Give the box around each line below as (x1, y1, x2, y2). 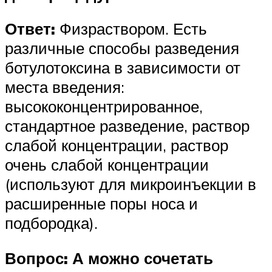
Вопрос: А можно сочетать (5, 248, 213, 268)
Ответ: (5, 19, 55, 39)
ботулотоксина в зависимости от (5, 58, 240, 78)
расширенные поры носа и (5, 194, 198, 214)
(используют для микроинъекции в (5, 174, 256, 194)
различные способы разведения (5, 38, 239, 58)
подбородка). (5, 213, 98, 233)
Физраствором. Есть (55, 19, 207, 39)
